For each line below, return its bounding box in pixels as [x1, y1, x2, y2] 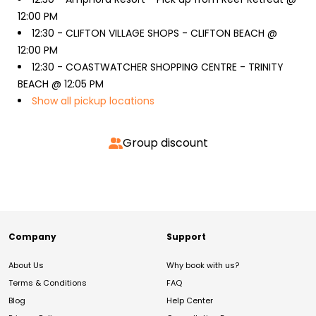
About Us [8, 259, 44, 271]
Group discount [122, 134, 208, 151]
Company [8, 230, 56, 243]
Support [166, 230, 206, 243]
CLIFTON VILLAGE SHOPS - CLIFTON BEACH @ [66, 25, 277, 40]
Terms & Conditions [8, 276, 87, 288]
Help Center [166, 294, 213, 306]
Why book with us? [166, 259, 239, 271]
